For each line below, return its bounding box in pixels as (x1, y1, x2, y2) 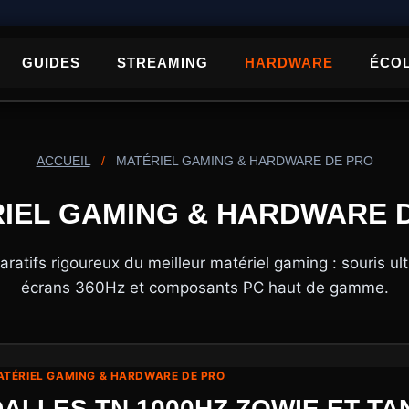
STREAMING (116, 55, 208, 70)
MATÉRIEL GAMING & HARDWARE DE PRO (115, 153, 373, 168)
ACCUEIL (36, 153, 90, 168)
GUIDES (21, 55, 80, 70)
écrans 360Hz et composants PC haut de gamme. (20, 278, 389, 298)
